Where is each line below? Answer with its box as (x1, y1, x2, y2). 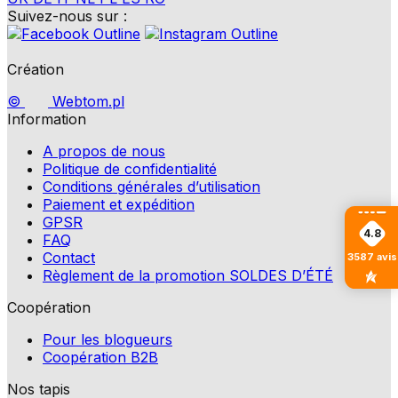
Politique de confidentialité (43, 160, 217, 179)
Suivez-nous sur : (7, 7, 127, 26)
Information (7, 110, 86, 129)
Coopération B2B (43, 348, 158, 367)
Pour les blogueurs (43, 330, 172, 349)
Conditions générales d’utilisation (43, 178, 260, 196)
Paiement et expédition (43, 195, 195, 214)
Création (7, 60, 64, 79)
